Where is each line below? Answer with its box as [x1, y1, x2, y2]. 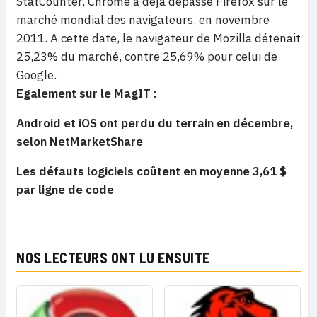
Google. [16, 67, 57, 83]
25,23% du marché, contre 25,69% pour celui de [16, 49, 277, 64]
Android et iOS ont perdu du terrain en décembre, [16, 115, 293, 131]
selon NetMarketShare [16, 134, 143, 149]
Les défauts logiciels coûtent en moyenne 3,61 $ [16, 163, 287, 179]
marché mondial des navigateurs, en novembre [16, 12, 270, 28]
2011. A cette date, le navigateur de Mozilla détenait [16, 30, 301, 46]
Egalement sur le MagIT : [16, 86, 157, 101]
